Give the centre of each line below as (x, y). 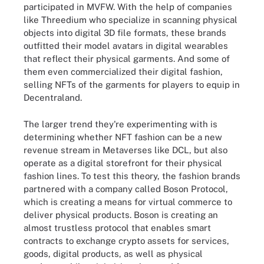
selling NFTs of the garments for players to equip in (132, 85)
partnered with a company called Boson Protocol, (126, 189)
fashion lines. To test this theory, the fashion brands (132, 176)
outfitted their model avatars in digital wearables (126, 46)
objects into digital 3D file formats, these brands (125, 33)
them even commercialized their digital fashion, (123, 72)
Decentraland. (53, 98)
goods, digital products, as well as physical (113, 253)
